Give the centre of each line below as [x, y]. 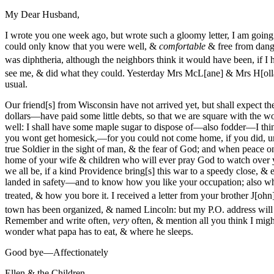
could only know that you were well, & [82, 46]
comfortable [182, 46]
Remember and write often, [59, 221]
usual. [16, 84]
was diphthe [28, 60]
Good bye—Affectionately [57, 253]
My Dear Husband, [42, 14]
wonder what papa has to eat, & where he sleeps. [99, 232]
